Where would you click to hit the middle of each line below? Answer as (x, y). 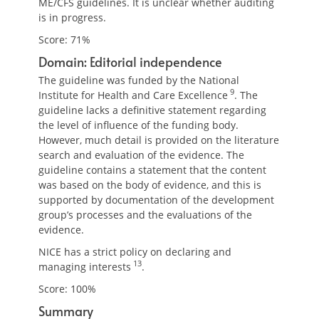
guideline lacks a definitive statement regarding (152, 110)
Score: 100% (67, 289)
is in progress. (72, 17)
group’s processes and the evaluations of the (145, 215)
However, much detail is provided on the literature (159, 140)
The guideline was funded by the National (139, 80)
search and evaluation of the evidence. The (141, 155)
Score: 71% (64, 40)
